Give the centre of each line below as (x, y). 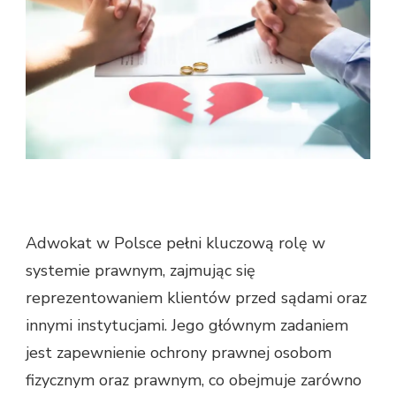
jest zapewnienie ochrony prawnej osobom (179, 353)
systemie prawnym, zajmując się (141, 271)
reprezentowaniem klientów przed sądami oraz (196, 298)
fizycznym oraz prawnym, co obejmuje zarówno (194, 381)
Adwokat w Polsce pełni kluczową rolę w (175, 244)
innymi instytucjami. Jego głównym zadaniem (187, 326)
